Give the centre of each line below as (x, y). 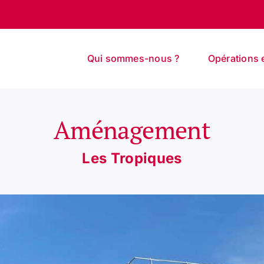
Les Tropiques (132, 158)
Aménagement (132, 129)
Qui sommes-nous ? (133, 58)
